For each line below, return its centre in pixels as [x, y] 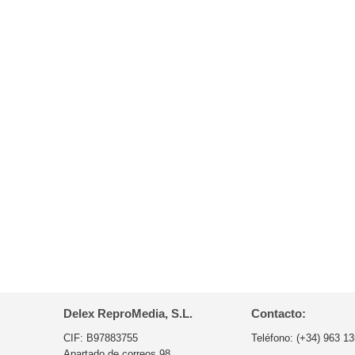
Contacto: [278, 313]
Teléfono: [273, 338]
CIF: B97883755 [101, 338]
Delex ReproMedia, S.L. [128, 313]
